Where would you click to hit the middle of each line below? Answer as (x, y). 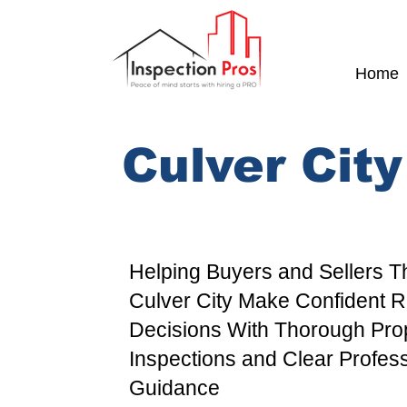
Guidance (174, 388)
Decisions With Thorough (250, 330)
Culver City (181, 301)
